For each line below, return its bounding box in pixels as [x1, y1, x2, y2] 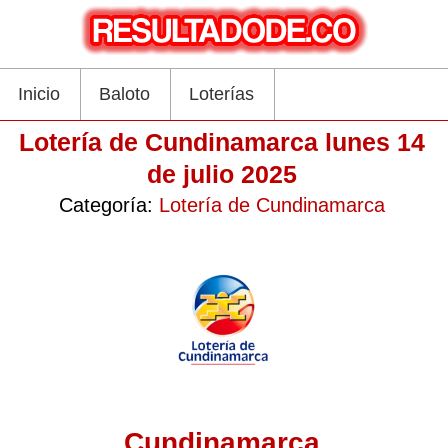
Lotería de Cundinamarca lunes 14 [18, 128, 425, 156]
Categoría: [58, 194, 159, 216]
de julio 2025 [146, 160, 297, 188]
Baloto [99, 84, 150, 104]
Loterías [189, 84, 254, 104]
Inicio [18, 84, 60, 104]
